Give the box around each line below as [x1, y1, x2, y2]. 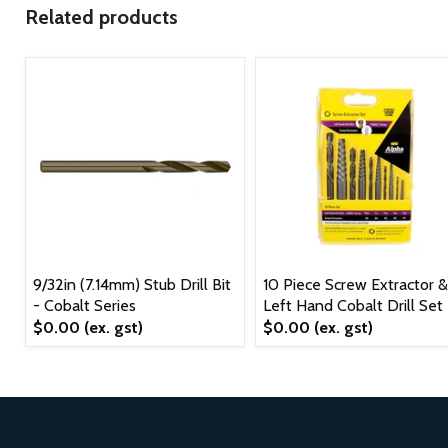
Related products [25, 4, 178, 29]
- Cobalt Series [33, 295, 136, 315]
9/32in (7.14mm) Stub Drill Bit [33, 274, 231, 294]
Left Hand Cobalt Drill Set [263, 295, 443, 315]
